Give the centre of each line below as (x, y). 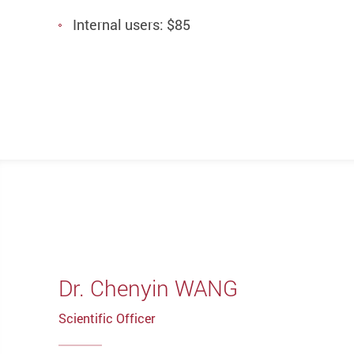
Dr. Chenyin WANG (148, 288)
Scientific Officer (107, 318)
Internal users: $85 (132, 24)
